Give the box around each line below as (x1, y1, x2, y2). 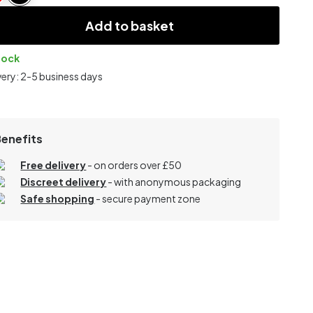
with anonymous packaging (114, 175, 242, 188)
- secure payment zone (96, 191, 201, 205)
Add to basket (85, 17, 175, 34)
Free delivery (20, 158, 87, 171)
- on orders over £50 (87, 158, 182, 171)
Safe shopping (20, 191, 95, 205)
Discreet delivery (20, 175, 107, 188)
